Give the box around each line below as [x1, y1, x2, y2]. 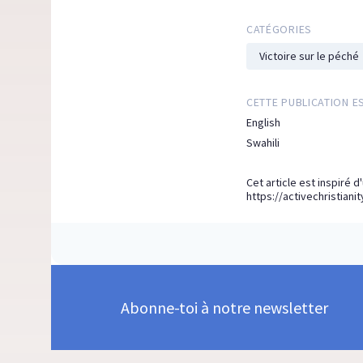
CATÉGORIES [246, 22, 312, 37]
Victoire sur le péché [258, 49, 359, 64]
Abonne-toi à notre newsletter [120, 297, 328, 318]
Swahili [246, 135, 280, 151]
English [246, 115, 280, 130]
